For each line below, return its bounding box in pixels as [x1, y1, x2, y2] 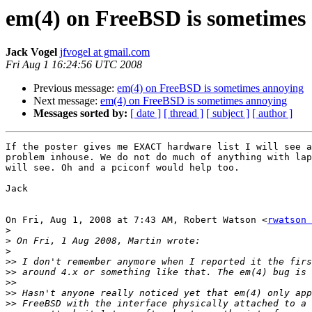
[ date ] [130, 107, 161, 120]
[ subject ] [206, 107, 249, 120]
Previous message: [33, 82, 117, 95]
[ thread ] [164, 107, 203, 120]
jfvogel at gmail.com [60, 46, 150, 58]
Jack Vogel [6, 46, 57, 58]
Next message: [33, 95, 100, 107]
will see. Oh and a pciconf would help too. [6, 162, 240, 173]
